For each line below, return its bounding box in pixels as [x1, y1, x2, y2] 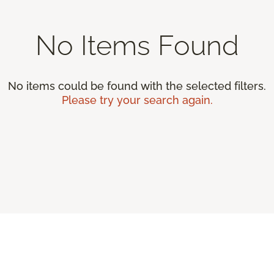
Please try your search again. [61, 93, 213, 106]
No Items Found [35, 29, 239, 62]
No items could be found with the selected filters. [8, 79, 266, 92]
